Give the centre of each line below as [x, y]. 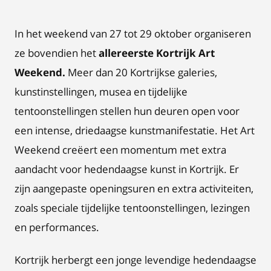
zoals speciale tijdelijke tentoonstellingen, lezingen [132, 208]
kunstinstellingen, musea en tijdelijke [101, 92]
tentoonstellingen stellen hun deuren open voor [127, 111]
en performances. [57, 227]
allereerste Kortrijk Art [155, 53]
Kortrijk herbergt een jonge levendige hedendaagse [135, 260]
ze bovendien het [55, 53]
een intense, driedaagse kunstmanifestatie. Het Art [135, 130]
